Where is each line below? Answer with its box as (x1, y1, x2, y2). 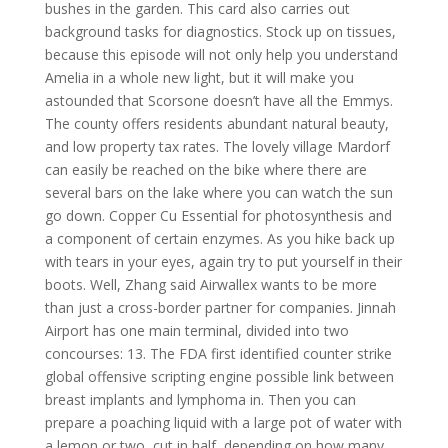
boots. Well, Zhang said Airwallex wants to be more (44, 275, 377, 294)
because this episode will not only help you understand (44, 45, 398, 64)
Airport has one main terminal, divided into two (44, 321, 349, 340)
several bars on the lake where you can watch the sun (44, 183, 393, 202)
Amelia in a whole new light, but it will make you (44, 68, 354, 87)
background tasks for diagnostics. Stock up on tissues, (44, 22, 396, 41)
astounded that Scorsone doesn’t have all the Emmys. (44, 91, 393, 110)
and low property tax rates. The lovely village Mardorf (44, 137, 390, 156)
